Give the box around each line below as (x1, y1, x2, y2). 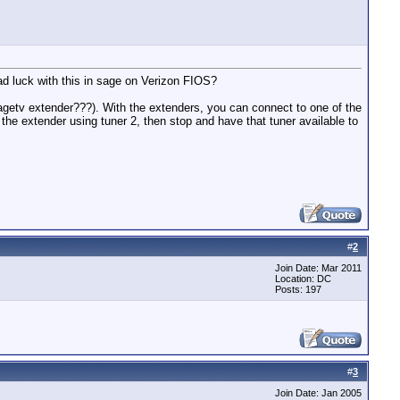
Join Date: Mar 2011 (275, 262, 362, 273)
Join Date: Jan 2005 (275, 387, 362, 398)
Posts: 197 (275, 284, 321, 295)
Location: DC (275, 273, 331, 284)
